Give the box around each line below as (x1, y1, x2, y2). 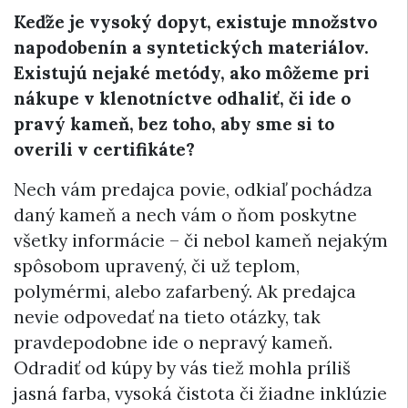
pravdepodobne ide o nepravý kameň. (14, 331, 332, 353)
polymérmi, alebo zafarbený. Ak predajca (14, 280, 356, 302)
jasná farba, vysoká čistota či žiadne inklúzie (14, 382, 387, 404)
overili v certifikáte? (14, 138, 195, 160)
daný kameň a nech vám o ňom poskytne (14, 203, 357, 226)
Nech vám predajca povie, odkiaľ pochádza (14, 178, 372, 200)
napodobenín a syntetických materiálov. (14, 36, 369, 58)
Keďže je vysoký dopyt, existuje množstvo (14, 10, 377, 33)
